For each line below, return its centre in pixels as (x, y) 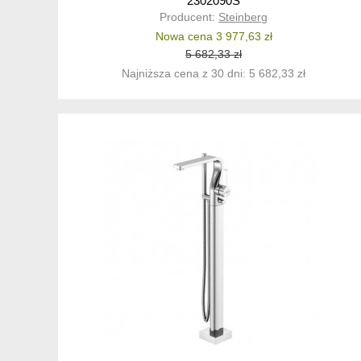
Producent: (189, 17)
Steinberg (243, 17)
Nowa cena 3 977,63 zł (214, 37)
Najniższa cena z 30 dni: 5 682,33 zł (214, 74)
